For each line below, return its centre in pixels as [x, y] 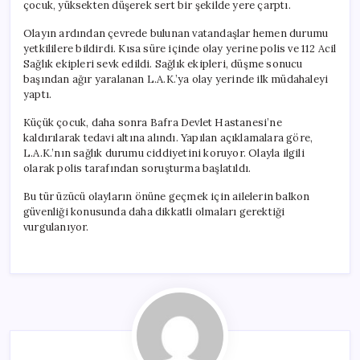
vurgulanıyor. [56, 227]
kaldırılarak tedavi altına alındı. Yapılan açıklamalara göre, [168, 137]
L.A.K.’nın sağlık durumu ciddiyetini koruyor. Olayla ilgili [164, 153]
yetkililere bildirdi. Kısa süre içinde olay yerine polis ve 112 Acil [180, 48]
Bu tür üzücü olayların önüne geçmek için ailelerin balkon [167, 196]
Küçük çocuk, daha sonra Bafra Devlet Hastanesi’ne [153, 122]
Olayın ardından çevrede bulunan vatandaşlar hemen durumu [176, 33]
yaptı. [38, 94]
